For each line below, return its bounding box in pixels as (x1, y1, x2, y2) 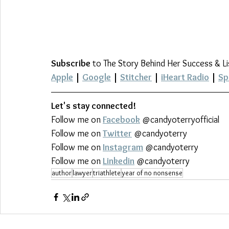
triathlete (93, 168, 121, 177)
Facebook (103, 114, 140, 125)
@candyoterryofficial (140, 114, 219, 125)
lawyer (73, 168, 92, 177)
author (52, 168, 72, 177)
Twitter (103, 128, 132, 139)
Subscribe (51, 58, 90, 69)
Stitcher (120, 72, 152, 83)
